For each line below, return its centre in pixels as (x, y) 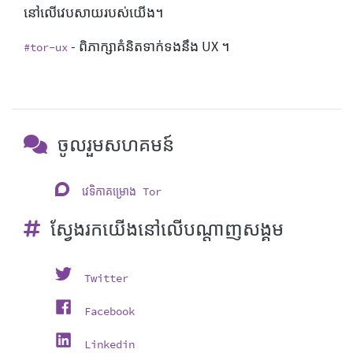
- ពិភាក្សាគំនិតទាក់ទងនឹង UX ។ (149, 46)
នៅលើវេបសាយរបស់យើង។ (93, 12)
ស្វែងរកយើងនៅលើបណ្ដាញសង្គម (165, 229)
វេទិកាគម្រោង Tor (122, 191)
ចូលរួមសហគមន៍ (114, 144)
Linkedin (110, 344)
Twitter (106, 278)
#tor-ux (46, 47)
